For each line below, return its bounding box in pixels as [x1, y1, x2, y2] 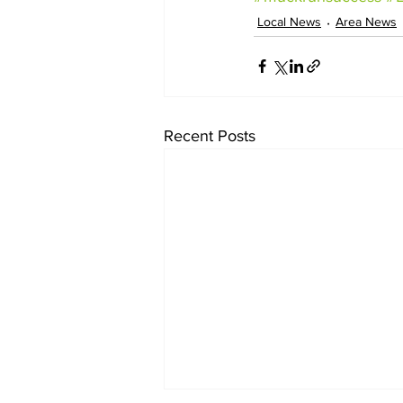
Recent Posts [164, 126, 255, 145]
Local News [257, 14, 321, 30]
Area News [336, 14, 397, 30]
